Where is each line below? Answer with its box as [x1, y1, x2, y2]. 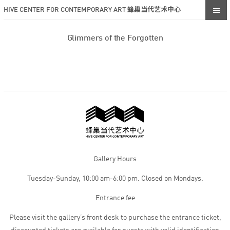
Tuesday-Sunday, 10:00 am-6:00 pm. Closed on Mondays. [27, 175, 203, 182]
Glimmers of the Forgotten [67, 34, 163, 43]
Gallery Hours [93, 156, 137, 163]
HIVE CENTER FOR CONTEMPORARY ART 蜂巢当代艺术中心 [3, 6, 181, 13]
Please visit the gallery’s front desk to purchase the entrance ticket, [9, 214, 221, 221]
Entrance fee [95, 195, 135, 202]
